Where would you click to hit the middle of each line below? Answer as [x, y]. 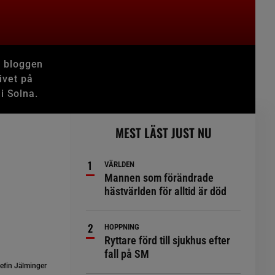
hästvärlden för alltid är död [166, 191]
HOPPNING [122, 227]
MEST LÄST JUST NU [163, 133]
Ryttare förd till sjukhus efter [168, 240]
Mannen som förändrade [159, 178]
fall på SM [127, 254]
